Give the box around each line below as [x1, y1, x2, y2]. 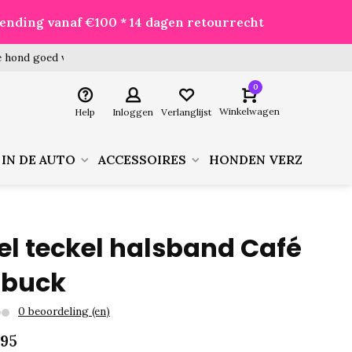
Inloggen [112, 105, 153, 118]
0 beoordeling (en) [18, 304, 110, 318]
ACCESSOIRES [98, 152, 186, 167]
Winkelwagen [219, 105, 280, 117]
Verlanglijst [161, 105, 211, 118]
